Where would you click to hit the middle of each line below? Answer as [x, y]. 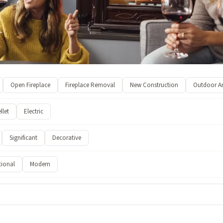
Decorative [66, 138]
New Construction [154, 85]
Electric [34, 111]
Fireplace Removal [90, 85]
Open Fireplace [30, 85]
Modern [40, 164]
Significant [23, 138]
